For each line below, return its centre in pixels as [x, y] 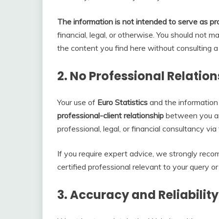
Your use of [77, 102]
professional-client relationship [110, 115]
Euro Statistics [122, 102]
